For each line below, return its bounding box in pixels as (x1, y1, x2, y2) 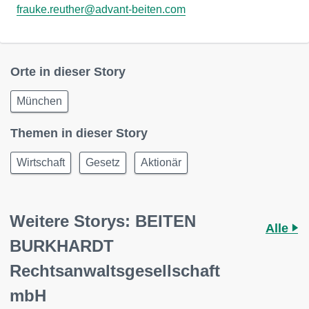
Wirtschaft (17, 157, 65, 168)
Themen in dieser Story (10, 126, 148, 140)
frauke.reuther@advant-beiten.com (17, 3, 186, 15)
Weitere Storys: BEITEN (10, 212, 196, 230)
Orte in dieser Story (10, 65, 126, 79)
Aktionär (141, 157, 181, 168)
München (17, 95, 62, 107)
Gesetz (86, 157, 120, 168)
